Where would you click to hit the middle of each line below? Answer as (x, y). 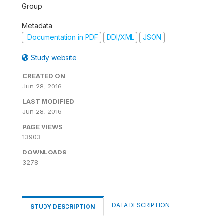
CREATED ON (44, 76)
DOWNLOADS (44, 152)
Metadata (37, 26)
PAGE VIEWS (43, 126)
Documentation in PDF (62, 37)
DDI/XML (120, 37)
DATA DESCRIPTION (141, 205)
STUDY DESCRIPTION (63, 206)
